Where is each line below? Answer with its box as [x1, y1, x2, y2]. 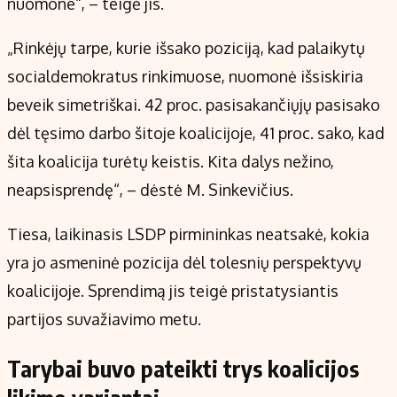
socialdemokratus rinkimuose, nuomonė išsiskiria [7, 66, 363, 87]
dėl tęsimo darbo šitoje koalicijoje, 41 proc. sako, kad [7, 123, 385, 144]
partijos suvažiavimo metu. [7, 309, 205, 330]
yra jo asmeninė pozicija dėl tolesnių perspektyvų [7, 253, 362, 273]
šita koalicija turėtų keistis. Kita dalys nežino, [7, 152, 334, 172]
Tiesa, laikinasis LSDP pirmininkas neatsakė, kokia [7, 224, 370, 245]
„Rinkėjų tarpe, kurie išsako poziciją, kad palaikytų [7, 38, 365, 58]
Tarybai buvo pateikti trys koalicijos [7, 354, 359, 384]
